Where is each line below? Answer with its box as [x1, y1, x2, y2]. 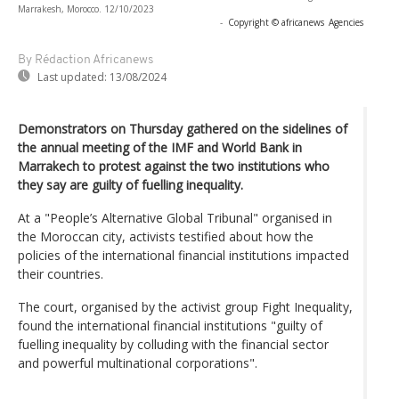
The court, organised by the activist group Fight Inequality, [18, 297, 353, 315]
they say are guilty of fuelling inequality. [18, 175, 243, 193]
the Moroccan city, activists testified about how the [18, 227, 313, 245]
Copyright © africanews [228, 15, 324, 28]
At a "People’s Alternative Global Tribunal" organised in [18, 208, 332, 226]
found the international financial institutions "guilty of [18, 316, 322, 334]
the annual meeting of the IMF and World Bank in [18, 138, 302, 156]
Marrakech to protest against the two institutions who [18, 157, 330, 175]
